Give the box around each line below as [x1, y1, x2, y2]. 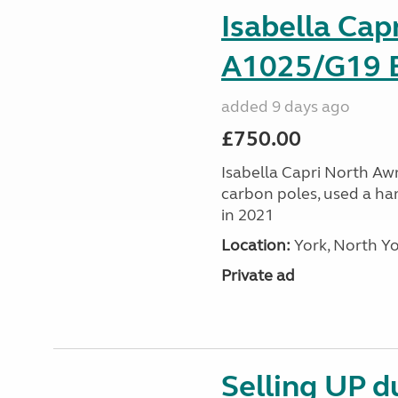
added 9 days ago [220, 97, 350, 116]
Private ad [220, 266, 295, 285]
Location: [220, 235, 291, 255]
